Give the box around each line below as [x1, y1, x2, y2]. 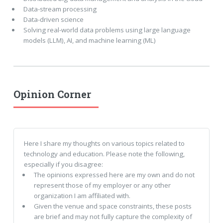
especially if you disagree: [23, 159, 103, 169]
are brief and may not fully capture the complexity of [33, 212, 192, 221]
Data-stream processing [23, 4, 97, 13]
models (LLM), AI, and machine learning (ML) [23, 35, 156, 45]
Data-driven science [23, 14, 84, 24]
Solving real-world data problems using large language [23, 25, 191, 34]
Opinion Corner [13, 87, 91, 101]
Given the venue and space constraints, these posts [33, 201, 192, 211]
